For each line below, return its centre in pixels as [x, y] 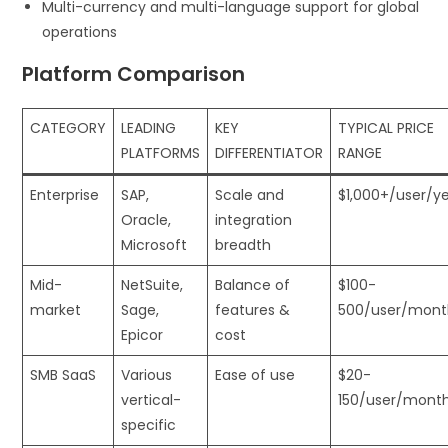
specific [149, 424]
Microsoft [154, 244]
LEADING [149, 127]
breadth [243, 244]
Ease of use [255, 374]
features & [253, 309]
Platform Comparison [134, 73]
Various [147, 374]
